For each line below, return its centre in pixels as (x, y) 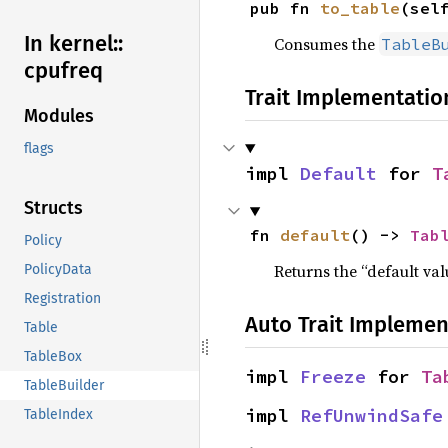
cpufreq (63, 71)
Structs (53, 208)
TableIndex (58, 415)
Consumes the (326, 44)
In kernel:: (73, 44)
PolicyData (58, 270)
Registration (62, 299)
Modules (59, 116)
